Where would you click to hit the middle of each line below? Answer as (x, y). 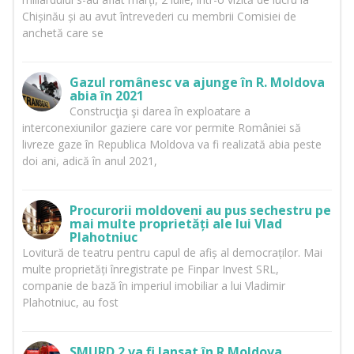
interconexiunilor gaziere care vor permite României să (161, 128)
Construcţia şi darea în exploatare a (160, 111)
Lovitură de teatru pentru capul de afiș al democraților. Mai (172, 253)
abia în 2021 (106, 96)
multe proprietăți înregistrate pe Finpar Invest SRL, (150, 269)
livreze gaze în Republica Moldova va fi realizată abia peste (171, 145)
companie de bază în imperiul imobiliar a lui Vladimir (153, 286)
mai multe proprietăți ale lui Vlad (175, 224)
